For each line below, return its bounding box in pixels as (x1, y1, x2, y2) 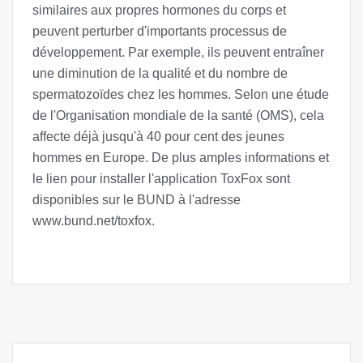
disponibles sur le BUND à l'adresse (32, 193, 241, 207)
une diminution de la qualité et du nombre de (32, 66, 288, 80)
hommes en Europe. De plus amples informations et (32, 151, 329, 164)
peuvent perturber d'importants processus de (32, 24, 287, 38)
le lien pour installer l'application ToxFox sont (32, 172, 290, 186)
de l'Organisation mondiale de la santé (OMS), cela (32, 109, 324, 122)
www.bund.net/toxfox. (32, 214, 155, 228)
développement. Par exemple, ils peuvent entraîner (32, 45, 324, 59)
